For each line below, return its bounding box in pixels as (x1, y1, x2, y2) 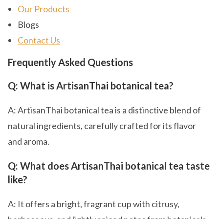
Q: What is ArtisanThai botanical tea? (8, 80, 174, 91)
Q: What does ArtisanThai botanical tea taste (8, 160, 210, 172)
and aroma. (8, 136, 49, 147)
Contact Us (18, 35, 60, 45)
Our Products (18, 3, 69, 14)
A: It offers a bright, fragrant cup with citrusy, (8, 198, 179, 209)
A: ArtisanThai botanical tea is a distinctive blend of (8, 105, 201, 115)
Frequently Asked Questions (8, 56, 133, 68)
